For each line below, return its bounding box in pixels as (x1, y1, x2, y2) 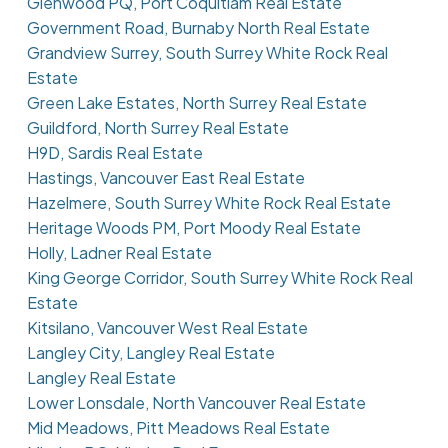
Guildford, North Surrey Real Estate (26, 117, 289, 139)
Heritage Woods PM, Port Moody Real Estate (26, 217, 361, 239)
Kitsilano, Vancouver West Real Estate (26, 317, 308, 339)
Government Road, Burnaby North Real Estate (26, 17, 370, 39)
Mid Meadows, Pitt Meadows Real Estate (26, 417, 330, 439)
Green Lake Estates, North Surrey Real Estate (26, 92, 367, 114)
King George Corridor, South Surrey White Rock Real (26, 267, 413, 289)
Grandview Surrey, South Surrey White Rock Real (26, 42, 388, 64)
